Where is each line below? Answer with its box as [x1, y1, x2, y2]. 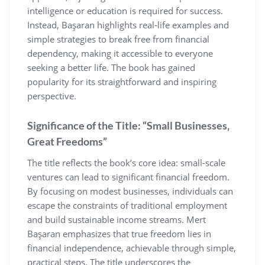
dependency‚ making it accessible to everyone [27, 47, 213, 59]
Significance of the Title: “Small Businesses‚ [27, 118, 230, 132]
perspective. [27, 89, 76, 102]
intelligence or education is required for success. [27, 4, 223, 17]
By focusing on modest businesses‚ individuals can [27, 185, 233, 197]
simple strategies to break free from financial [27, 33, 209, 45]
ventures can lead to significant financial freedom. [27, 170, 230, 183]
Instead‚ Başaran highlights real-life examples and [27, 18, 229, 31]
